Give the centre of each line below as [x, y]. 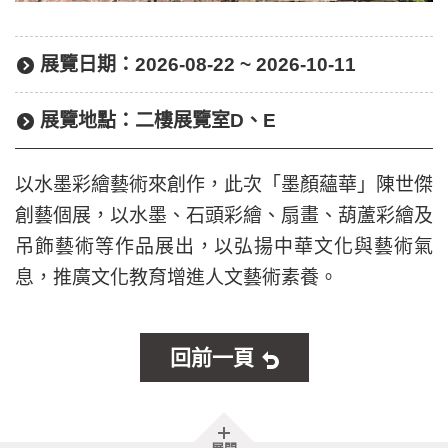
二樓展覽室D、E [205, 120]
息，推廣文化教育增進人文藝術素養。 [176, 277]
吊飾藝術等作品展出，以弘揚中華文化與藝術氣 [224, 246]
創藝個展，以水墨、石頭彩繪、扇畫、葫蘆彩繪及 [224, 215]
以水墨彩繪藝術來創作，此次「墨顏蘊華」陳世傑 [224, 184]
